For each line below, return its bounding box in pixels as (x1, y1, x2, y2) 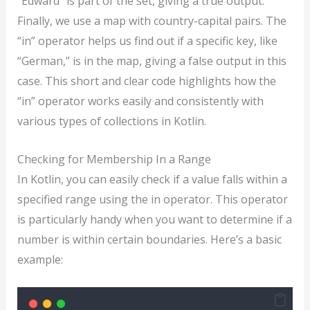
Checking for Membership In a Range (17, 151, 211, 167)
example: (17, 251, 63, 267)
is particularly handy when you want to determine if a (17, 211, 292, 227)
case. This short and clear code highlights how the (17, 73, 276, 89)
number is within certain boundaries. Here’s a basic (17, 231, 282, 247)
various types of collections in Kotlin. (17, 113, 206, 129)
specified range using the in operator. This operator (17, 191, 288, 207)
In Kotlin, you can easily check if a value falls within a (17, 171, 287, 187)
